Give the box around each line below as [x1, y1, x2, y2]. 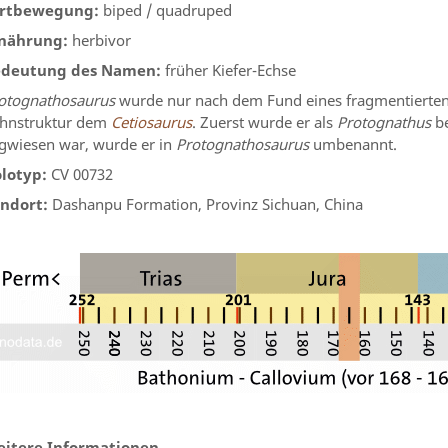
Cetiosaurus [111, 112, 192, 132]
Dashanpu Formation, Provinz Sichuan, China [48, 194, 363, 214]
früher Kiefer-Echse [161, 60, 296, 80]
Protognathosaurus [176, 134, 309, 154]
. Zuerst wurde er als [192, 112, 337, 132]
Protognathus [337, 112, 431, 132]
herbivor [68, 30, 131, 50]
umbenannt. [309, 134, 397, 154]
